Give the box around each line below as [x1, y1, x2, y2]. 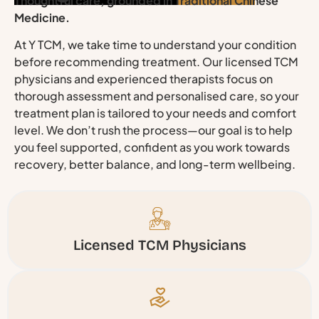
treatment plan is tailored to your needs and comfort [14, 105, 296, 120]
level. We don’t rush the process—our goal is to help [14, 122, 293, 137]
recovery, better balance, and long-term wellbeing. [14, 156, 296, 172]
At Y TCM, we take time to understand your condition [14, 36, 296, 52]
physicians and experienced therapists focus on [14, 70, 273, 86]
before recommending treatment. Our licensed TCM [14, 53, 298, 69]
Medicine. [14, 9, 70, 25]
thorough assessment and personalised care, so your [14, 88, 299, 103]
